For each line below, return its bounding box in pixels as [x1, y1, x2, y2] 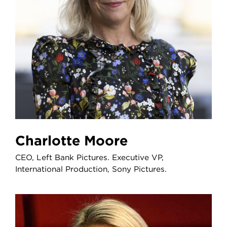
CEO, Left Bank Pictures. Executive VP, [15, 153, 164, 162]
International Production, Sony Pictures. [15, 164, 167, 173]
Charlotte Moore [84, 132, 128, 148]
